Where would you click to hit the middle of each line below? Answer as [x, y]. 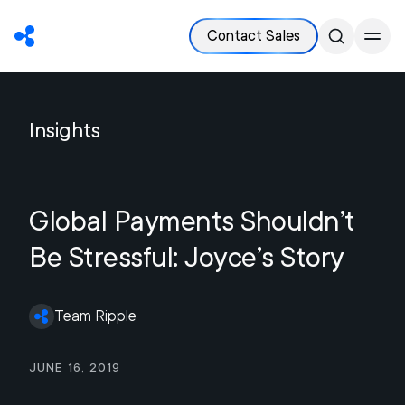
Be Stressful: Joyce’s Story [187, 257]
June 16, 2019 [75, 367]
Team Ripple [95, 316]
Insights [65, 130]
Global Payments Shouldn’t [192, 221]
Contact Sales [254, 36]
